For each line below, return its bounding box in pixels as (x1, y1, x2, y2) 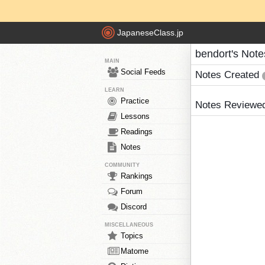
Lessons (121, 112, 150, 121)
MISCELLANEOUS (105, 222, 153, 228)
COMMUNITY (105, 162, 140, 168)
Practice (121, 96, 149, 105)
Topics (121, 231, 143, 240)
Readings (121, 127, 153, 136)
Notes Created (195, 69, 262, 80)
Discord (121, 202, 147, 211)
